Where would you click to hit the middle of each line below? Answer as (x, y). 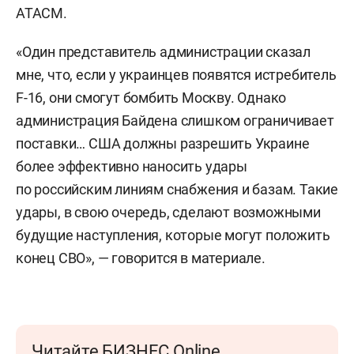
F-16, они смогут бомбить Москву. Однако (151, 98)
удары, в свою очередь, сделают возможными (168, 212)
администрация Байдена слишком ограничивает (175, 121)
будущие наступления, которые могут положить (173, 235)
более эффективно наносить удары (132, 166)
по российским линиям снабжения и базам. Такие (177, 189)
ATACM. (41, 13)
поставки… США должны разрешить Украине (163, 143)
